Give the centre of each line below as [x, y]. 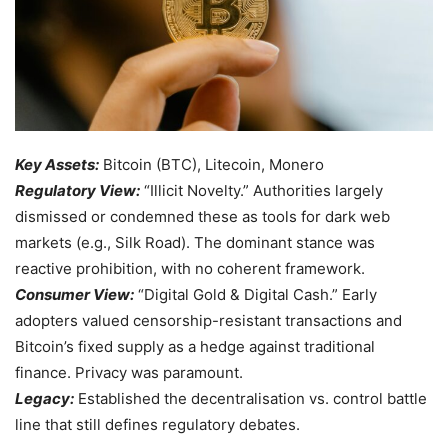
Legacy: [44, 399]
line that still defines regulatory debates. [157, 425]
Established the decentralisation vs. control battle [250, 399]
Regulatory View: [77, 191]
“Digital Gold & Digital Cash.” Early [255, 295]
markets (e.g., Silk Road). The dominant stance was [195, 243]
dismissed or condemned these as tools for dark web [202, 217]
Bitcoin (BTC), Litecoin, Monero [211, 165]
